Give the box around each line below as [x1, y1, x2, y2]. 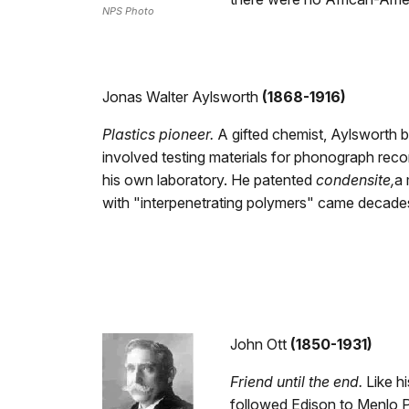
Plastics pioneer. [102, 124, 214, 143]
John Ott [230, 335, 287, 354]
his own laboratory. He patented [102, 170, 316, 189]
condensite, [316, 170, 394, 189]
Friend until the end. [230, 372, 362, 392]
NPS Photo [102, 5, 154, 17]
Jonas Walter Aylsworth [102, 87, 258, 106]
